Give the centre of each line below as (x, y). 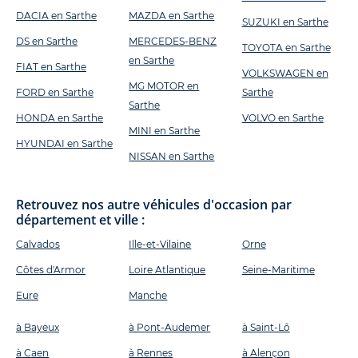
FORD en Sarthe (55, 93)
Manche (148, 296)
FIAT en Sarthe (51, 67)
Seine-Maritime (278, 270)
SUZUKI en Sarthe (285, 22)
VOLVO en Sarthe (282, 118)
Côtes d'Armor (51, 270)
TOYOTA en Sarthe (286, 48)
